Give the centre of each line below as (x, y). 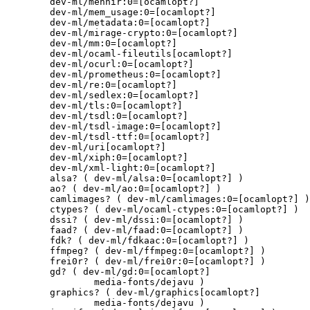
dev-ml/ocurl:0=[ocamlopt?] (28, 64)
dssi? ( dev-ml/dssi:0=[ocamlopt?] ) (28, 220)
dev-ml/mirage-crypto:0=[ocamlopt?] (28, 33)
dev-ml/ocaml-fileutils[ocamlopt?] (28, 54)
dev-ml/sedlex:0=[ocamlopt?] (28, 95)
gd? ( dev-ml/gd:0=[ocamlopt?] (28, 272)
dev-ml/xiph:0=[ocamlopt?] (28, 157)
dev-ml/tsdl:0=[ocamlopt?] (28, 116)
